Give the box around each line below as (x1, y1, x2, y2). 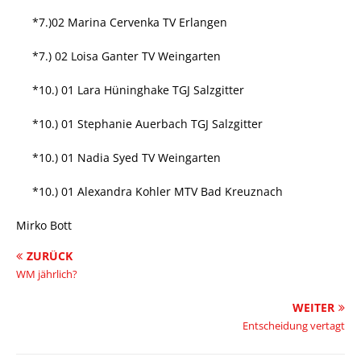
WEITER (293, 300, 334, 315)
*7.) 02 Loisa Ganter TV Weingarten (32, 48, 221, 64)
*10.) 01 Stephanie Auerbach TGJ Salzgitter (32, 116, 263, 131)
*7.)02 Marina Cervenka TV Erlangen (32, 15, 227, 30)
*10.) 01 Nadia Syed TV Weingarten (32, 150, 221, 165)
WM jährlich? (16, 267, 77, 281)
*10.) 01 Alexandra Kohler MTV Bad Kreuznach (32, 184, 283, 199)
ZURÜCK (27, 248, 73, 263)
